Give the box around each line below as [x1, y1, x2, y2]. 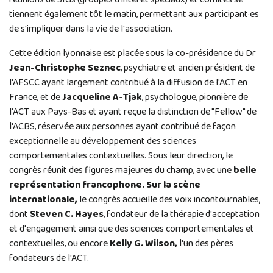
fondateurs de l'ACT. [9, 250, 89, 266]
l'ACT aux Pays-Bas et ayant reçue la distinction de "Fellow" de [9, 104, 257, 120]
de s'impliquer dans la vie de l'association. [9, 21, 172, 37]
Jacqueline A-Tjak [60, 90, 142, 105]
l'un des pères [179, 236, 233, 252]
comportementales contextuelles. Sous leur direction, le [9, 148, 233, 164]
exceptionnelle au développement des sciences [9, 133, 196, 149]
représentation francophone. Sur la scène [9, 177, 200, 193]
